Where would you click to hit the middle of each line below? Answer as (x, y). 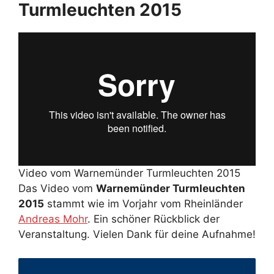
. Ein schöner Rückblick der (154, 219)
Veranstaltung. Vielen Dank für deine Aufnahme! (137, 235)
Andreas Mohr (53, 219)
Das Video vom (57, 189)
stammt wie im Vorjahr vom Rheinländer (143, 204)
